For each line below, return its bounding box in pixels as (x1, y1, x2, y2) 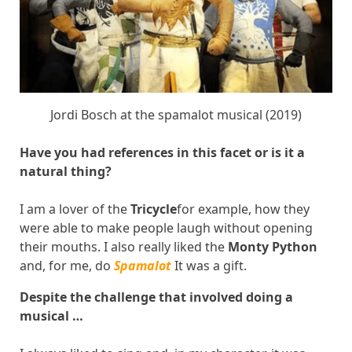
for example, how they (177, 200, 310, 218)
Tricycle (130, 200, 177, 218)
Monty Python (228, 237, 317, 255)
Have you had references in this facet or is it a (20, 143, 305, 161)
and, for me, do (20, 256, 114, 274)
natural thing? (20, 162, 112, 180)
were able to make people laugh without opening (20, 218, 313, 236)
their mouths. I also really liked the (20, 237, 228, 255)
